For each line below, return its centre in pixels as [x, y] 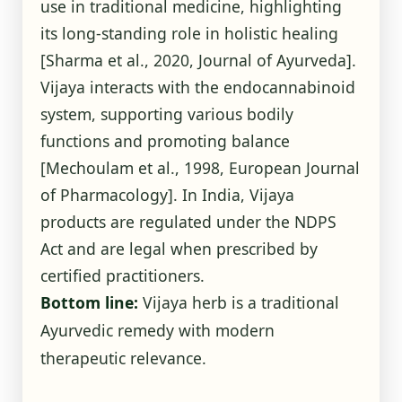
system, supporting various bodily [166, 114]
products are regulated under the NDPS [188, 221]
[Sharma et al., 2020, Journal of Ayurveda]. [198, 60]
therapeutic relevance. [123, 358]
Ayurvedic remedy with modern [157, 330]
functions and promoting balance [165, 140]
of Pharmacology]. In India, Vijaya [167, 194]
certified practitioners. [122, 275]
